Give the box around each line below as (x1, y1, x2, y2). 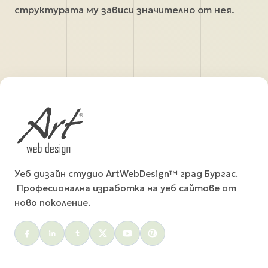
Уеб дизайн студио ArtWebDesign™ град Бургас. (14, 168, 238, 179)
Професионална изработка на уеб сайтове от (14, 182, 236, 194)
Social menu (14, 220, 102, 239)
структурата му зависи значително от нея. (14, 4, 234, 16)
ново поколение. (14, 197, 90, 208)
